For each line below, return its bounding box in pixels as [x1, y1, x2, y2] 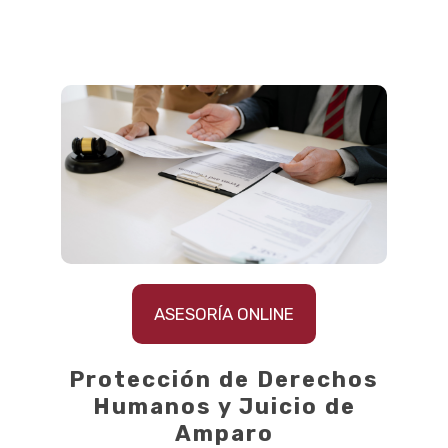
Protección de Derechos [69, 365, 379, 393]
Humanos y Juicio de [92, 392, 356, 420]
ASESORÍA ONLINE [154, 303, 294, 324]
